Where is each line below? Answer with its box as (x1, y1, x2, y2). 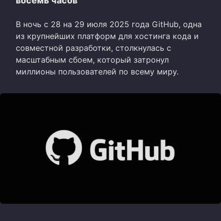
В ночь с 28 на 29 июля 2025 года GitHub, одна (16, 19, 202, 29)
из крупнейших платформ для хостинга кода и (16, 31, 199, 41)
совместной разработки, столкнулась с (16, 42, 171, 53)
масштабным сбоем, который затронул (16, 54, 169, 65)
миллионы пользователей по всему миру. (16, 66, 179, 76)
